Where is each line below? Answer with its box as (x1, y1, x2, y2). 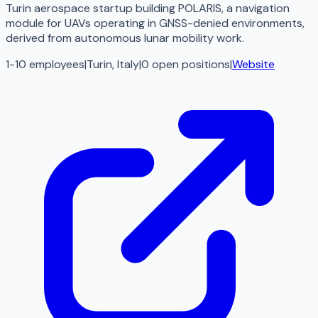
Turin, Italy (87, 57, 139, 72)
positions (182, 57, 230, 72)
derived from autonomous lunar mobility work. (6, 31, 244, 46)
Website (232, 57, 275, 72)
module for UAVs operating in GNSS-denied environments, (6, 16, 305, 31)
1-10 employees (6, 57, 84, 72)
